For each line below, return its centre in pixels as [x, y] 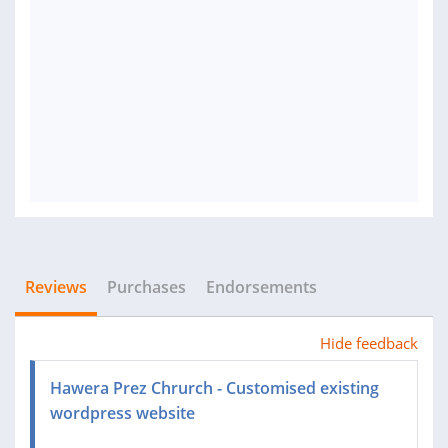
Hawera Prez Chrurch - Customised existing [214, 388]
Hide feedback [369, 343]
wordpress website [122, 413]
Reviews [56, 287]
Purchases [146, 287]
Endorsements [261, 287]
